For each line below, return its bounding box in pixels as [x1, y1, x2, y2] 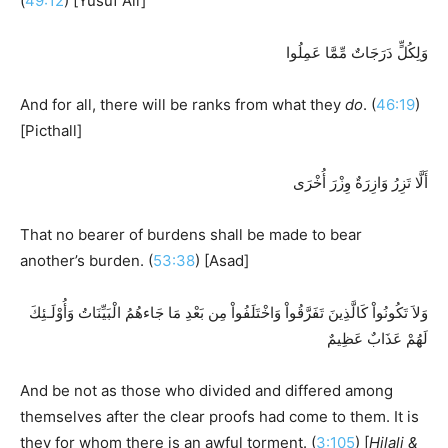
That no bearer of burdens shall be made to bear [20, 224, 362, 244]
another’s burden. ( [20, 250, 153, 270]
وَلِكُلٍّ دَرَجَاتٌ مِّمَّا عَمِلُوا [286, 42, 428, 62]
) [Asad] [195, 250, 249, 270]
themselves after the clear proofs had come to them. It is [20, 406, 419, 426]
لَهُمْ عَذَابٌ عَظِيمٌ [327, 328, 428, 348]
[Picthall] [20, 120, 82, 140]
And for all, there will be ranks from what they [20, 94, 345, 114]
